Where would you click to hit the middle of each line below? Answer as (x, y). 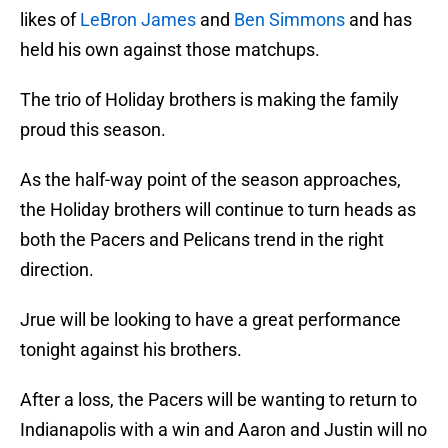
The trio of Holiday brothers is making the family (209, 100)
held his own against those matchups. (170, 50)
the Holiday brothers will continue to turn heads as (218, 210)
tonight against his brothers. (131, 350)
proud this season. (93, 130)
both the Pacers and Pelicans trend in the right (202, 240)
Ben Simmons (289, 20)
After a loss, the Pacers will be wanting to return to (218, 400)
